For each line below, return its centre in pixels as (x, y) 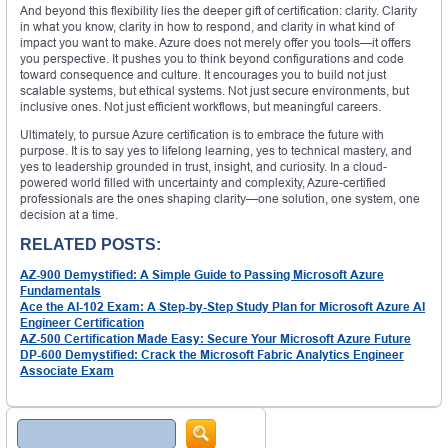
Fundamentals (60, 291)
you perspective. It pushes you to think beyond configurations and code (212, 59)
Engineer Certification (82, 323)
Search (36, 426)
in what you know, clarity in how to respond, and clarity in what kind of (207, 27)
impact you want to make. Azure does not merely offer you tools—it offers (215, 43)
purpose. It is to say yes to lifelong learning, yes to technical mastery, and (216, 151)
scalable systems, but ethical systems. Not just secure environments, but (214, 91)
